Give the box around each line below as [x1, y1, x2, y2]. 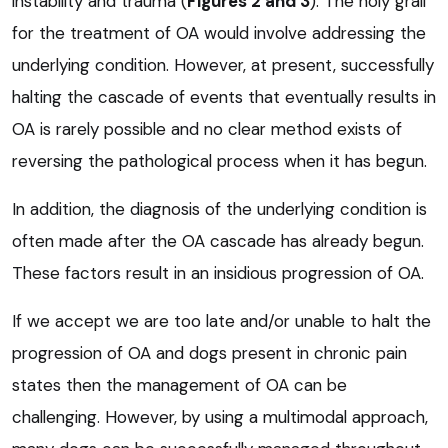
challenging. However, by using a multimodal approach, [12, 405, 428, 428]
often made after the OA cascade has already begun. [12, 229, 424, 252]
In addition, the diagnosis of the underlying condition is [12, 197, 427, 220]
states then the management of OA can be [12, 373, 347, 396]
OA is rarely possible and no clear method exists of [12, 117, 402, 140]
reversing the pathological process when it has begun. [12, 149, 427, 172]
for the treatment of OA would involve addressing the [12, 21, 426, 44]
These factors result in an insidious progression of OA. [12, 261, 424, 284]
